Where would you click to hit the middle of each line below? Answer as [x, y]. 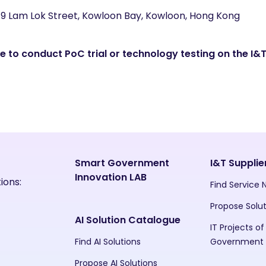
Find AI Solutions [107, 242]
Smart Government [122, 163]
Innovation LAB [110, 177]
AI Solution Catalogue [127, 220]
